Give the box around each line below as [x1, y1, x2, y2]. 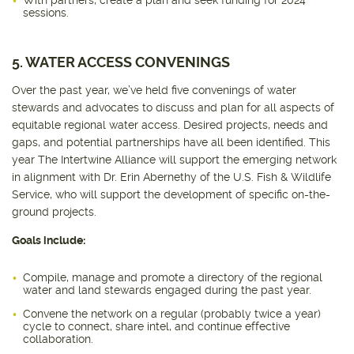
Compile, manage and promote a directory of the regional [23, 271, 322, 284]
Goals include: [12, 234, 85, 247]
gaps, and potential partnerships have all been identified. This [12, 136, 330, 149]
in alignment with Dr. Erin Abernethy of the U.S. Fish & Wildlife [12, 171, 331, 184]
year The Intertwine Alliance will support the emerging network [12, 153, 337, 167]
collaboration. [23, 333, 96, 346]
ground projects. [12, 205, 100, 219]
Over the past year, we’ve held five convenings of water [12, 84, 296, 97]
